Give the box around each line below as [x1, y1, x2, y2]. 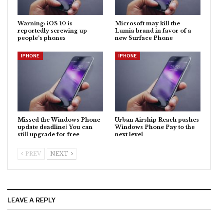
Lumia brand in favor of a [115, 27, 191, 35]
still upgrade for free [18, 131, 79, 138]
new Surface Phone [115, 35, 173, 42]
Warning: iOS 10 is [18, 20, 73, 27]
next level [115, 131, 143, 138]
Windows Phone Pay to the [115, 124, 195, 131]
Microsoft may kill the [115, 20, 180, 27]
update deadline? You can [18, 124, 92, 131]
